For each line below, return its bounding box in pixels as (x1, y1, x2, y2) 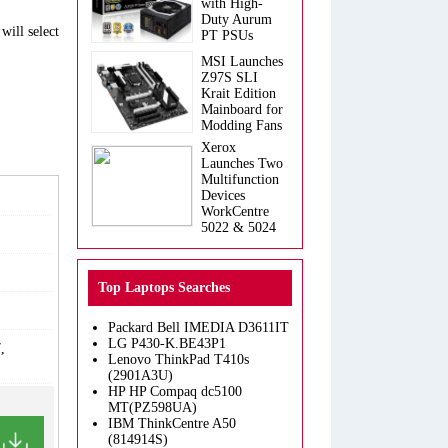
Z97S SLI (201, 70, 258, 85)
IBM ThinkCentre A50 (108, 416, 236, 431)
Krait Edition (201, 86, 276, 101)
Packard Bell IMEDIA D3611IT (108, 320, 289, 335)
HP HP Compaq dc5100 (108, 384, 242, 399)
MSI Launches (201, 54, 283, 69)
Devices (201, 188, 245, 203)
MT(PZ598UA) (108, 400, 197, 415)
